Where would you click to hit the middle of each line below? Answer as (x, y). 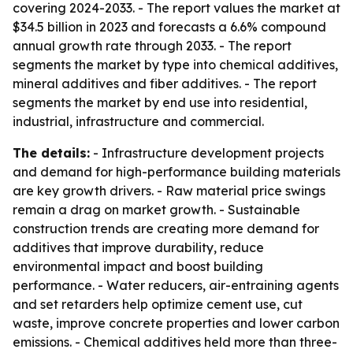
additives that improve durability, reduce (138, 247)
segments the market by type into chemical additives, (175, 65)
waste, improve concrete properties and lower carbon (176, 323)
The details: (51, 153)
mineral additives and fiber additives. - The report (165, 84)
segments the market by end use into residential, (160, 102)
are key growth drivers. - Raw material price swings (169, 191)
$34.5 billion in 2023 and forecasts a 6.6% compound (169, 27)
